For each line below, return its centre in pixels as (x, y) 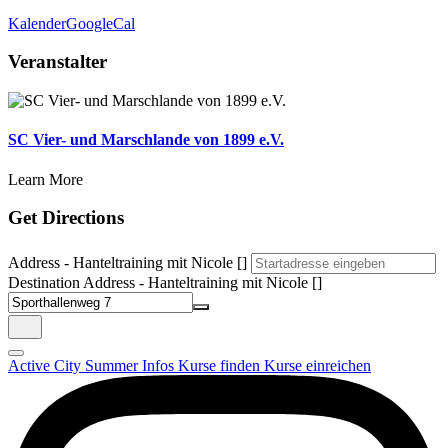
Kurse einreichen (317, 366)
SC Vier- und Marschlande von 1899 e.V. (146, 140)
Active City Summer (75, 366)
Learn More (45, 179)
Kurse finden (221, 366)
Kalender (37, 23)
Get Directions (66, 218)
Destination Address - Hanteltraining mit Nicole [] (165, 283)
